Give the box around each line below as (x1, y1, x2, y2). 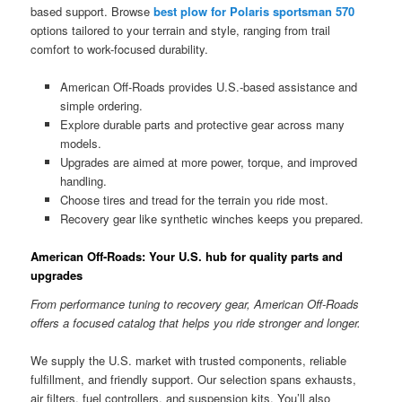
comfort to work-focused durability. (31, 40, 209, 58)
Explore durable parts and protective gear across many (59, 116, 345, 134)
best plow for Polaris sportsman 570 (153, 3, 355, 21)
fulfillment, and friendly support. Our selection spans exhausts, (31, 371, 357, 388)
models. (59, 135, 101, 153)
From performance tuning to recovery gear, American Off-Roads (31, 294, 360, 312)
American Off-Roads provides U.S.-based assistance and (59, 78, 357, 96)
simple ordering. (59, 97, 143, 115)
